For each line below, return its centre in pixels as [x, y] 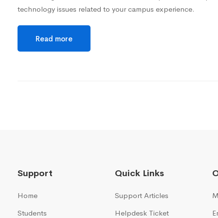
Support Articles [142, 195]
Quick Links [139, 173]
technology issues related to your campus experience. [106, 9]
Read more [54, 38]
